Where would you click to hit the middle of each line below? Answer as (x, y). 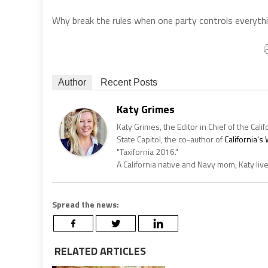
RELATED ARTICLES (99, 251)
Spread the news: (86, 204)
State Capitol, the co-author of (170, 139)
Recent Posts (129, 82)
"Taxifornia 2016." (147, 151)
